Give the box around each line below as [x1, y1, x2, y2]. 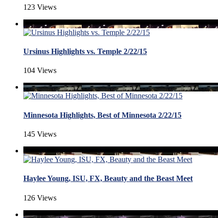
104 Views [23, 66, 56, 75]
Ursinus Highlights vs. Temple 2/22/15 [23, 47, 147, 56]
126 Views [23, 193, 56, 202]
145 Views [23, 130, 56, 139]
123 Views [23, 2, 56, 11]
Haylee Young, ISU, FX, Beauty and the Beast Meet [23, 174, 193, 183]
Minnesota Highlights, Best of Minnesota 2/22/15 [23, 110, 182, 119]
